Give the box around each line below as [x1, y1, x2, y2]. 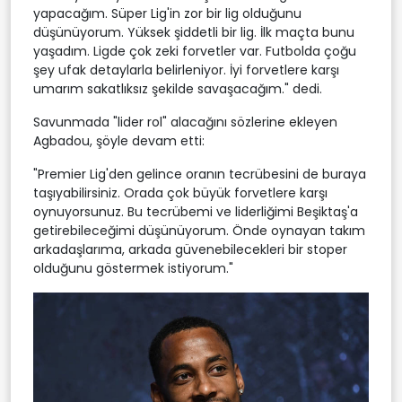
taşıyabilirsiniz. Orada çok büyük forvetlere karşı [33, 184, 328, 203]
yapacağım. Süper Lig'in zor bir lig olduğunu [33, 4, 301, 23]
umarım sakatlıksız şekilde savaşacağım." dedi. [33, 80, 322, 99]
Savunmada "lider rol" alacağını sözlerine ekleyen [33, 113, 337, 132]
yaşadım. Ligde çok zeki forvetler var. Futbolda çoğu [33, 42, 356, 61]
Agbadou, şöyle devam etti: [33, 132, 205, 151]
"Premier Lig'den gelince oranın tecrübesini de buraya [33, 165, 366, 184]
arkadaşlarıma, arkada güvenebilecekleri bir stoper [33, 240, 347, 259]
